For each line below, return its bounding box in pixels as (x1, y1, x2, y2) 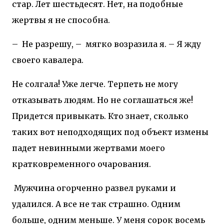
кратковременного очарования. (12, 158, 151, 169)
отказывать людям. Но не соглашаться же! (12, 94, 193, 105)
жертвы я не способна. (12, 14, 110, 25)
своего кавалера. (12, 54, 83, 65)
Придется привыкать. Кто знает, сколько (12, 110, 188, 121)
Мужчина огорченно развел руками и (14, 182, 176, 193)
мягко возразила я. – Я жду (85, 38, 201, 49)
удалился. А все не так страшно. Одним (12, 198, 180, 209)
